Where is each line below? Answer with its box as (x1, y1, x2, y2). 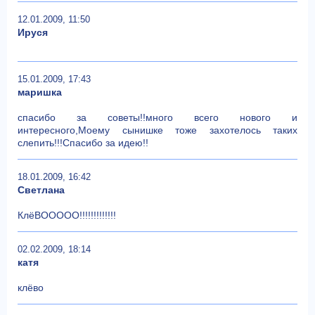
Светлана (18, 184, 65, 195)
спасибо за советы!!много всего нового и (18, 111, 297, 123)
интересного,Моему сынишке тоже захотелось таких (18, 124, 297, 136)
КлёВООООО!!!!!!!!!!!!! (18, 209, 116, 221)
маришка (18, 86, 62, 98)
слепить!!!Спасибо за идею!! (18, 136, 148, 148)
